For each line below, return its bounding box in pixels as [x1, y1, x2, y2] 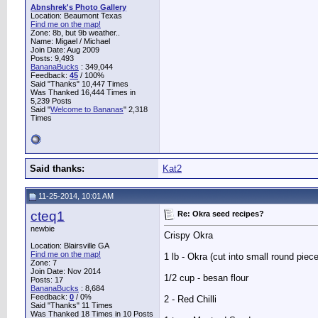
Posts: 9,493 [31, 54, 74, 62]
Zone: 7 [31, 258, 57, 267]
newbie [31, 224, 55, 233]
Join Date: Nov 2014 [31, 267, 101, 275]
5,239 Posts [31, 97, 72, 105]
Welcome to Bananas [50, 105, 124, 114]
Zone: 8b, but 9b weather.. [31, 28, 120, 37]
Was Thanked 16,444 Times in [31, 88, 136, 97]
